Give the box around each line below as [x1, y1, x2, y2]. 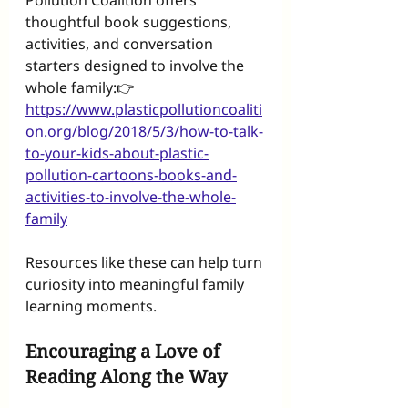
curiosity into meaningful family [25, 274, 248, 295]
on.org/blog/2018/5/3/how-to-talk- [25, 121, 263, 142]
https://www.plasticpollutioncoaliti [25, 99, 262, 120]
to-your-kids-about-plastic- [25, 143, 209, 164]
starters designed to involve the [25, 56, 248, 76]
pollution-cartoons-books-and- [25, 165, 237, 186]
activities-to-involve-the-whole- [25, 187, 236, 208]
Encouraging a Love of [25, 339, 224, 364]
